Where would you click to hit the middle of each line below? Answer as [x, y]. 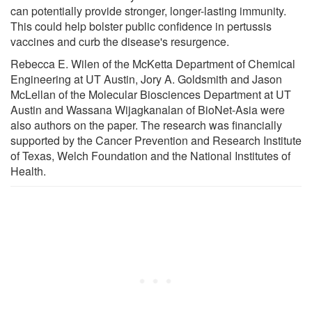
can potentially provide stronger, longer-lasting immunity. [148, 10]
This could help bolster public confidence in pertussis [141, 26]
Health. [28, 171]
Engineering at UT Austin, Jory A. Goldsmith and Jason [146, 79]
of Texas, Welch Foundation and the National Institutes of [150, 155]
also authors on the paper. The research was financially [146, 125]
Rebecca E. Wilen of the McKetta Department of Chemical [153, 63]
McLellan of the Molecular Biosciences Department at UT [151, 94]
